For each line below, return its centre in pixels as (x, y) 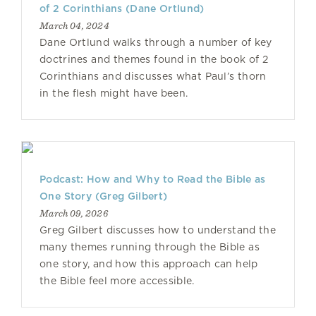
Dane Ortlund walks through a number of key (156, 42)
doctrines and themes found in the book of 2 (154, 59)
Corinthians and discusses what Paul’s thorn (153, 76)
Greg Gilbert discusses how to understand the (158, 230)
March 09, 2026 (74, 213)
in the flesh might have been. (114, 93)
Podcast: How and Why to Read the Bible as (153, 179)
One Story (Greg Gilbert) (104, 196)
